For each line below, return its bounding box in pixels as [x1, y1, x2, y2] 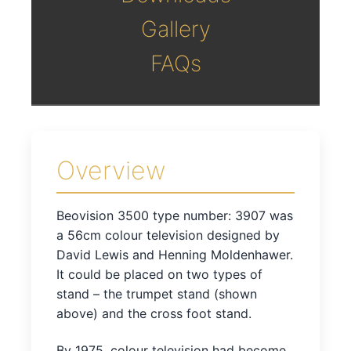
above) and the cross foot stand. [56, 305, 251, 321]
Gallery [140, 15, 211, 42]
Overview [56, 154, 166, 186]
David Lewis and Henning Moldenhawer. [56, 246, 293, 262]
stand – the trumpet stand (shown [56, 285, 257, 302]
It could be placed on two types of [56, 266, 262, 282]
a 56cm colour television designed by [56, 226, 280, 243]
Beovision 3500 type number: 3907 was [56, 207, 293, 223]
